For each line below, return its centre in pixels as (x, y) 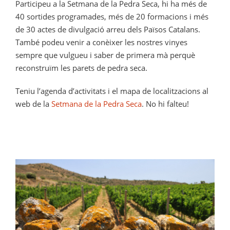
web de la (33, 103)
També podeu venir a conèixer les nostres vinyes (101, 42)
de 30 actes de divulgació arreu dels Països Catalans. (108, 29)
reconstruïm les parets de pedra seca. (81, 68)
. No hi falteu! (165, 103)
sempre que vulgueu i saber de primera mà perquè (105, 55)
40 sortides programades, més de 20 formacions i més (112, 16)
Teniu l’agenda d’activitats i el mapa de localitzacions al (112, 91)
